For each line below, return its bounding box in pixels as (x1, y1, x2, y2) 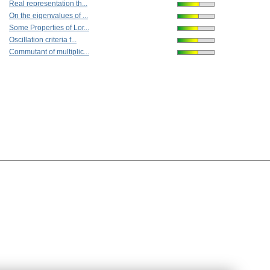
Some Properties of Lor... (9, 24, 89, 33)
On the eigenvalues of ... (9, 11, 88, 20)
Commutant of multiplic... (9, 48, 89, 57)
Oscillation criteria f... (9, 36, 77, 45)
